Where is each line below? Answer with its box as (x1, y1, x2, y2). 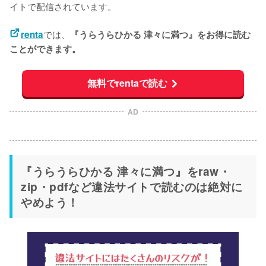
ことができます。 (9, 42, 81, 55)
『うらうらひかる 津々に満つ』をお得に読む (70, 27, 251, 41)
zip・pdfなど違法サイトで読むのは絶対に (21, 178, 243, 195)
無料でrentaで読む (87, 76, 167, 90)
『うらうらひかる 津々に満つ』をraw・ (21, 162, 231, 179)
